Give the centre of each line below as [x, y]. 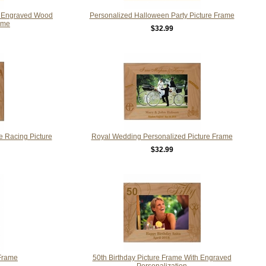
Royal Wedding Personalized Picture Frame [162, 136]
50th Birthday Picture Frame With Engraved [162, 257]
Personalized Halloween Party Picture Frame [162, 15]
